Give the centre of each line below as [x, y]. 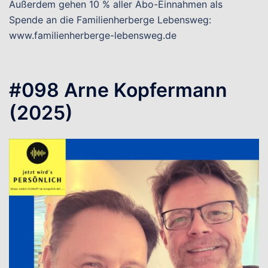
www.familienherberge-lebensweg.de [93, 35]
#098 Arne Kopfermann [118, 90]
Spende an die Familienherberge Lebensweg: [110, 20]
